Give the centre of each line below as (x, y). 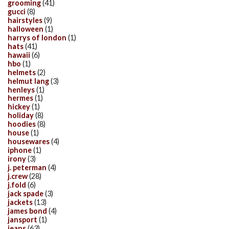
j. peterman (27, 168)
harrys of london (37, 37)
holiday (21, 116)
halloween (26, 29)
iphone (20, 150)
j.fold (17, 185)
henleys (21, 89)
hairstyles (25, 20)
